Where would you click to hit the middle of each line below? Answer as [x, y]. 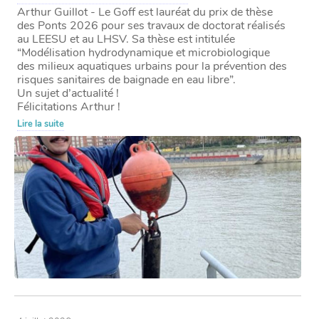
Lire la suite [41, 124]
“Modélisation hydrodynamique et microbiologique [144, 52]
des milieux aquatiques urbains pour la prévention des [152, 66]
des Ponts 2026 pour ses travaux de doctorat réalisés [152, 25]
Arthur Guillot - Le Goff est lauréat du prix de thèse [145, 12]
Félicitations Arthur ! [69, 106]
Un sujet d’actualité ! [68, 93]
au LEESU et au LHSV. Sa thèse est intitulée [126, 39]
